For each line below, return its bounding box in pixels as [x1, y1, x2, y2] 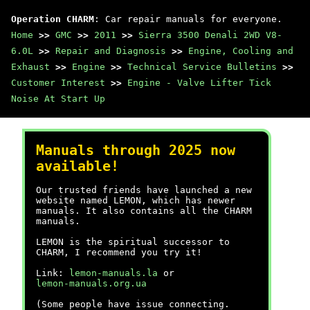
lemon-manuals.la [69, 268, 158, 278]
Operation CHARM [11, 14, 94, 24]
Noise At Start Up [11, 93, 105, 104]
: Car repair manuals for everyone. [94, 14, 282, 24]
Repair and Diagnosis [55, 46, 166, 56]
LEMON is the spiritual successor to [36, 237, 230, 247]
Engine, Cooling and [188, 46, 293, 56]
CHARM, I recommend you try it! [36, 247, 202, 257]
